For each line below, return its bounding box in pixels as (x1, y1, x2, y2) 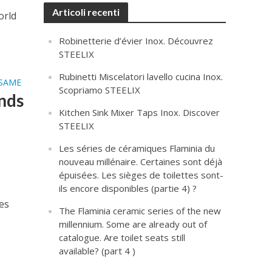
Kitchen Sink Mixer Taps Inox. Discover (59, 106, 220, 118)
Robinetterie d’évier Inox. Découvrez (59, 35, 214, 47)
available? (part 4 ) (59, 245, 136, 257)
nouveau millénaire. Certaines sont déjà (59, 155, 223, 168)
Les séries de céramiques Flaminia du (59, 142, 216, 154)
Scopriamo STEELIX (59, 84, 141, 96)
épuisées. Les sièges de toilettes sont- (59, 169, 224, 181)
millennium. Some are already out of (59, 218, 208, 230)
